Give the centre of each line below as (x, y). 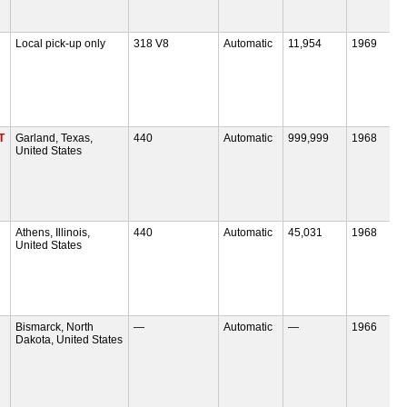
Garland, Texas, (55, 138)
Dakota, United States (69, 339)
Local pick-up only (61, 43)
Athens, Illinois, (53, 232)
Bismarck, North (55, 327)
